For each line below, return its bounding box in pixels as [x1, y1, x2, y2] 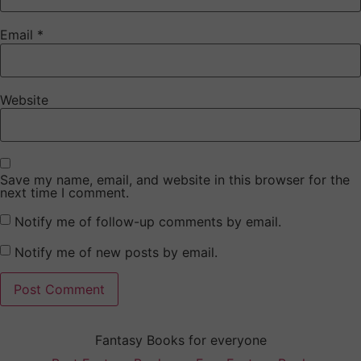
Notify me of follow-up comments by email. [15, 213, 281, 230]
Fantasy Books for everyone [94, 332, 267, 349]
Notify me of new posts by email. [15, 244, 218, 261]
